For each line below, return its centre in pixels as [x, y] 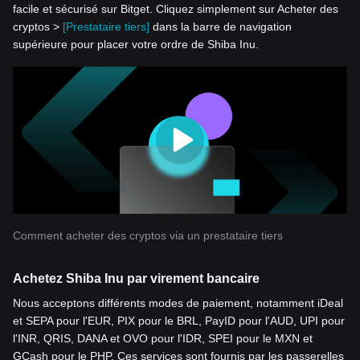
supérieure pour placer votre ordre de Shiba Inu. [136, 45]
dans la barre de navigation [221, 27]
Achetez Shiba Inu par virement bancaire [136, 279]
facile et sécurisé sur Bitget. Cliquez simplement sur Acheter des [176, 9]
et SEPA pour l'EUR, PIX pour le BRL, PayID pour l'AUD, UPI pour [179, 321]
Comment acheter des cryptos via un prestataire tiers [148, 236]
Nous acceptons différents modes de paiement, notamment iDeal [178, 303]
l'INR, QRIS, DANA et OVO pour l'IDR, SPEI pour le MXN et [163, 339]
